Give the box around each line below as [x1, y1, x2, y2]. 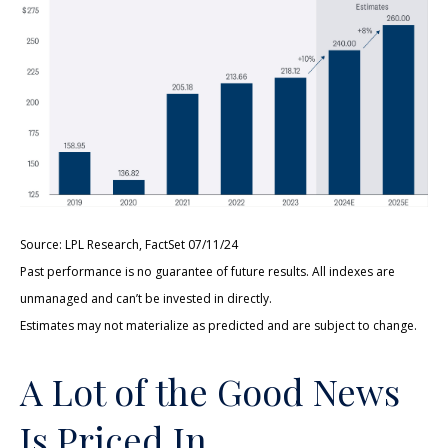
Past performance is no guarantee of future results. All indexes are [20, 263, 395, 281]
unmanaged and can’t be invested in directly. [20, 290, 272, 308]
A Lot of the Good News [20, 367, 400, 416]
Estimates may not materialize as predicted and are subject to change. [20, 317, 417, 335]
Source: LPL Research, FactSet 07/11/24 [20, 236, 238, 254]
